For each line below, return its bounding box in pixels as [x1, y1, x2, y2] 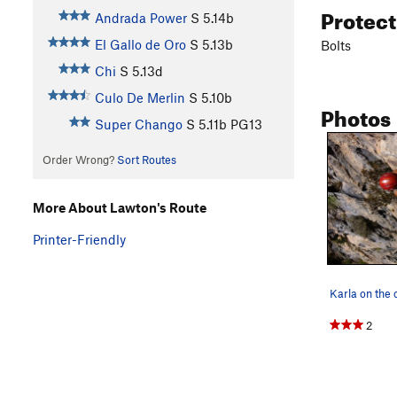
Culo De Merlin [94, 90, 185, 106]
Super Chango [94, 116, 183, 133]
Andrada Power [94, 10, 187, 27]
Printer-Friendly [33, 230, 126, 247]
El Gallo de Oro [94, 36, 186, 53]
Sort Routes [116, 152, 176, 167]
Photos [321, 97, 391, 132]
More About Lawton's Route [33, 198, 206, 215]
